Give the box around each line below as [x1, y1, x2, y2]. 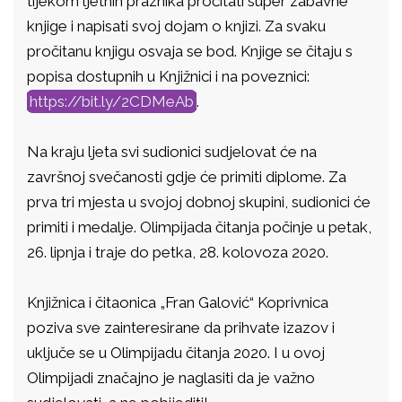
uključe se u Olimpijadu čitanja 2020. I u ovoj [27, 344, 325, 362]
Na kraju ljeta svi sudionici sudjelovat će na [27, 143, 317, 161]
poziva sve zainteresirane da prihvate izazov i [27, 319, 335, 336]
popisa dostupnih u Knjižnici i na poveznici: [27, 67, 310, 85]
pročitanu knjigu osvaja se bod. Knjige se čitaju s [27, 42, 353, 60]
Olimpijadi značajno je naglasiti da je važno [27, 369, 315, 387]
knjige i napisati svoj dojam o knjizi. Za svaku [27, 17, 326, 35]
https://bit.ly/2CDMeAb [30, 92, 194, 110]
